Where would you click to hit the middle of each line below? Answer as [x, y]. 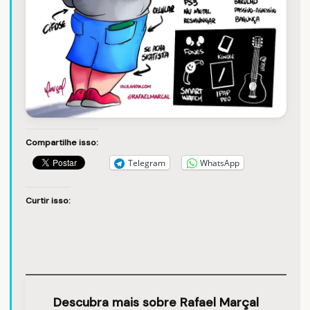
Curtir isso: [48, 201]
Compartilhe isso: [62, 143]
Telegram [147, 163]
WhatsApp [220, 163]
